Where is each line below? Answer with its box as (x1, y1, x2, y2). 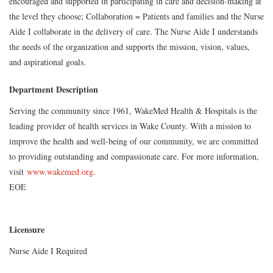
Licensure (9, 223, 44, 236)
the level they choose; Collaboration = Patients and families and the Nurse (9, 10, 264, 22)
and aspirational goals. (9, 56, 86, 68)
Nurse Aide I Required (9, 245, 87, 257)
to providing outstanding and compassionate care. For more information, (9, 151, 259, 162)
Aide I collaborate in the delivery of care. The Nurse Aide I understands (9, 26, 258, 37)
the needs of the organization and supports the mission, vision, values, (9, 41, 250, 52)
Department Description (9, 83, 98, 96)
